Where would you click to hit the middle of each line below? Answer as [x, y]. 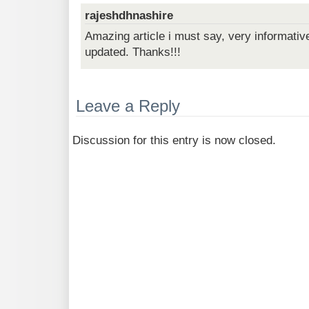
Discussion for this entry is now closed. [174, 140]
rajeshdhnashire [129, 16]
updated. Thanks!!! [133, 52]
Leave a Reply [128, 106]
